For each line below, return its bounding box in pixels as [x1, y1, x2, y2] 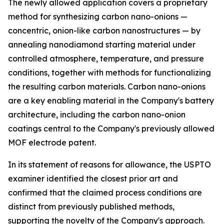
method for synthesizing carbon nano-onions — [8, 11, 187, 21]
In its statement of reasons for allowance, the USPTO [8, 159, 211, 169]
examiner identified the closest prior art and [8, 173, 178, 183]
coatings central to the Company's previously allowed [8, 123, 214, 133]
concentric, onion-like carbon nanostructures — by [8, 25, 200, 35]
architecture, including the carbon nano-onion [8, 109, 185, 119]
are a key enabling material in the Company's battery [8, 95, 214, 105]
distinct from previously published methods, [8, 201, 174, 211]
